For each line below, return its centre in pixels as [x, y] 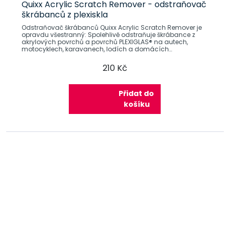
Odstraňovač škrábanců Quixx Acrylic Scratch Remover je [111, 27]
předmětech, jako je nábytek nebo [74, 56]
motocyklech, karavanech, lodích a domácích [95, 49]
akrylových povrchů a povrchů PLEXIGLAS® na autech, [104, 42]
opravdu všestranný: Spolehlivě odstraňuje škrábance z [54, 34]
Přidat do [137, 93]
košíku [137, 104]
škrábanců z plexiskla [64, 14]
